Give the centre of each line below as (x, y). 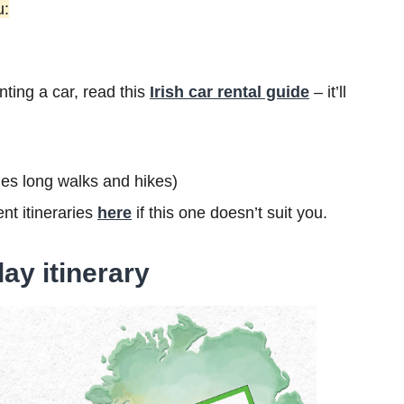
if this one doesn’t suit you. (230, 212)
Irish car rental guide (230, 92)
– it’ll (328, 92)
